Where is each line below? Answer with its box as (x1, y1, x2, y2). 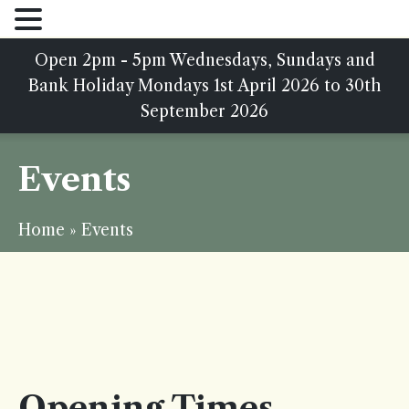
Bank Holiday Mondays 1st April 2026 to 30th (27, 76, 382, 96)
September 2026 (141, 101, 268, 121)
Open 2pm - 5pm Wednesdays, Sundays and (34, 50, 375, 70)
